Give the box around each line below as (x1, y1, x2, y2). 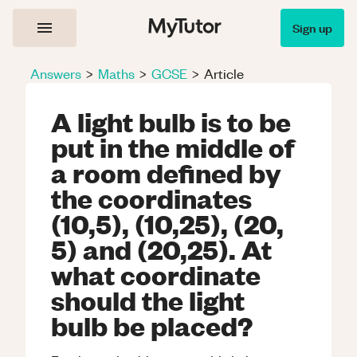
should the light (51, 283, 245, 316)
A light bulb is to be (51, 104, 291, 138)
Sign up (292, 19, 332, 36)
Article (204, 65, 244, 82)
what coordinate (51, 257, 261, 291)
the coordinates (51, 181, 252, 214)
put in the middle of (51, 130, 294, 163)
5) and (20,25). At (51, 232, 272, 265)
